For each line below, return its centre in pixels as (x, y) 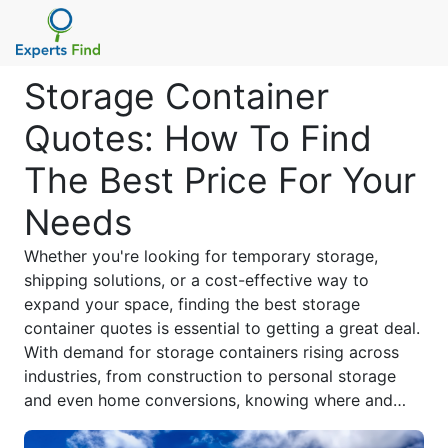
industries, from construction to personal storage (210, 376)
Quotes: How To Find (198, 138)
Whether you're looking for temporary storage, (201, 256)
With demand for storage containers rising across (211, 352)
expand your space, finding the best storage (192, 304)
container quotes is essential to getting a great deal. (222, 328)
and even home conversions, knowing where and (208, 400)
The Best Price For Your (220, 180)
